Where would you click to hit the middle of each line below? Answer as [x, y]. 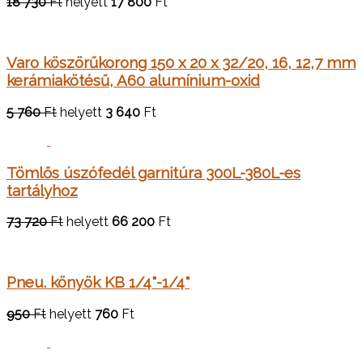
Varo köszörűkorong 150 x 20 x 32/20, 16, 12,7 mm [181, 63]
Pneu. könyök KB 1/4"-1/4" [98, 282]
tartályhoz [42, 190]
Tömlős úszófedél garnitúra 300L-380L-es [154, 172]
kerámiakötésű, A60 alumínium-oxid [133, 81]
